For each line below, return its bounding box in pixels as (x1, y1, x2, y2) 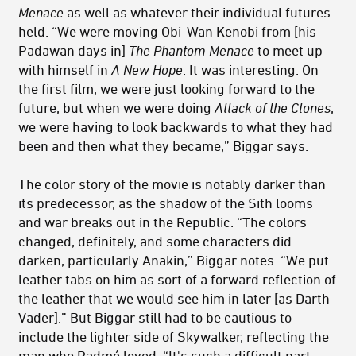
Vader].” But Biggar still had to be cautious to (18, 309, 292, 326)
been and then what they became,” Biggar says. (18, 137, 308, 154)
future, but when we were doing (18, 99, 215, 116)
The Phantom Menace (129, 42, 254, 59)
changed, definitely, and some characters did (18, 233, 292, 250)
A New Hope (111, 61, 183, 78)
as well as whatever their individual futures (67, 4, 331, 21)
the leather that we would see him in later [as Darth (18, 290, 330, 307)
